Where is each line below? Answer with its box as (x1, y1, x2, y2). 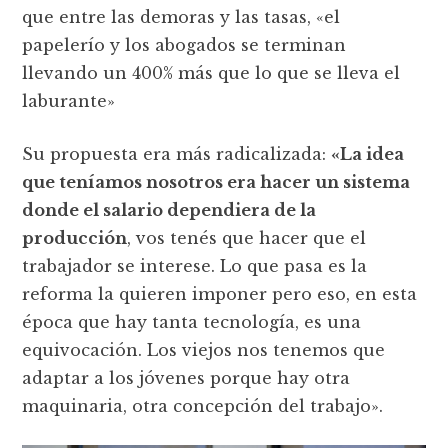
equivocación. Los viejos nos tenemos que (22, 339, 386, 360)
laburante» (22, 90, 116, 111)
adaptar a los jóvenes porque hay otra (22, 367, 351, 388)
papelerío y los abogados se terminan (22, 34, 347, 55)
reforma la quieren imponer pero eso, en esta (22, 283, 418, 304)
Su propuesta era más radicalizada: (22, 143, 332, 164)
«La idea (331, 143, 405, 164)
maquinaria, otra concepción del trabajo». (22, 395, 384, 416)
